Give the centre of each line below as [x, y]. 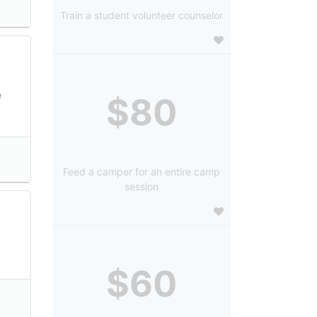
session [141, 187]
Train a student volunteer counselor [141, 16]
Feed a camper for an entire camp [141, 172]
